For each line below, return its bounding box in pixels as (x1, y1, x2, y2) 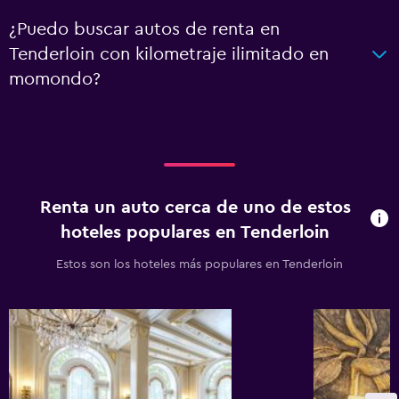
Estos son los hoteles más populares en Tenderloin (56, 258, 343, 271)
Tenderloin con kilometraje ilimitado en (9, 45, 329, 63)
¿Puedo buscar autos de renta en (9, 20, 280, 38)
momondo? (9, 70, 101, 88)
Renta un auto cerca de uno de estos (39, 199, 351, 216)
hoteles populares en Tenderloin (61, 224, 330, 241)
